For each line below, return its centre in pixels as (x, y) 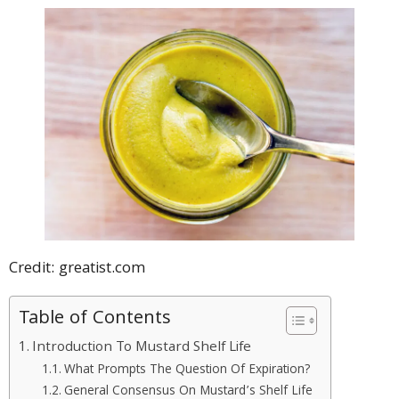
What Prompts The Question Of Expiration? (187, 370)
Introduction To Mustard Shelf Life (142, 348)
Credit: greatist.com (77, 269)
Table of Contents (95, 319)
